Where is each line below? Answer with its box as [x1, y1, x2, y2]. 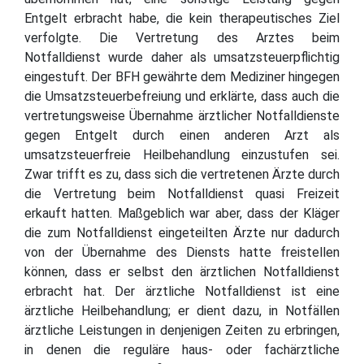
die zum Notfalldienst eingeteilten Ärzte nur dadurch [24, 224, 340, 240]
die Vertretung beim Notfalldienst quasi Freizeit [24, 185, 340, 201]
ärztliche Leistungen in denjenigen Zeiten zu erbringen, [24, 322, 340, 338]
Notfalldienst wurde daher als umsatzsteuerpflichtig [24, 49, 340, 65]
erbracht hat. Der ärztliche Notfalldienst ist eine [24, 283, 340, 299]
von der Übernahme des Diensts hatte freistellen [24, 244, 340, 260]
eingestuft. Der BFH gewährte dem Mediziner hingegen [24, 68, 340, 84]
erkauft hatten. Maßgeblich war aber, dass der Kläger [24, 205, 340, 221]
